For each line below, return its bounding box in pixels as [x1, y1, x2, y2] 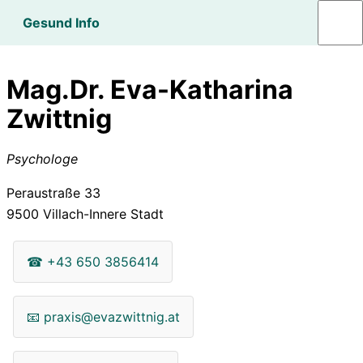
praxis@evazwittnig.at [44, 308, 180, 325]
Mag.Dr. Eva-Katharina [6, 74, 293, 106]
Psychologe [6, 150, 78, 167]
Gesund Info [23, 15, 100, 31]
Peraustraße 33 [6, 184, 100, 201]
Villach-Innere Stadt [39, 205, 164, 222]
